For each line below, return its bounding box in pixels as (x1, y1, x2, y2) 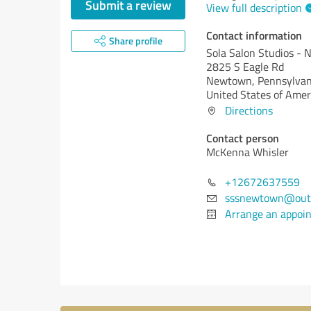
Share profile (108, 34, 162, 47)
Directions (225, 103, 273, 118)
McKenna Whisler (206, 144, 289, 160)
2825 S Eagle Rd (206, 59, 284, 74)
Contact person (206, 130, 279, 146)
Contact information (206, 27, 302, 43)
